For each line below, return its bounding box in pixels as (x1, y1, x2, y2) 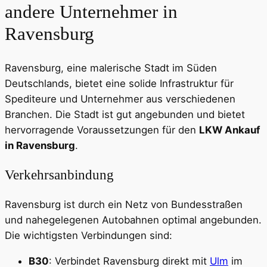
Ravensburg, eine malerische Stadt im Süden (5, 62, 217, 74)
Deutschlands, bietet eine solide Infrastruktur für (5, 77, 234, 89)
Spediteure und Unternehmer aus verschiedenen (5, 93, 235, 105)
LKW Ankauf (199, 124, 260, 136)
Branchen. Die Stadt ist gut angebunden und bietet (5, 108, 245, 120)
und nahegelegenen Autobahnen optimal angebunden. (5, 214, 262, 226)
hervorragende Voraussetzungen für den (5, 124, 199, 136)
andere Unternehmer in (5, 1, 178, 23)
